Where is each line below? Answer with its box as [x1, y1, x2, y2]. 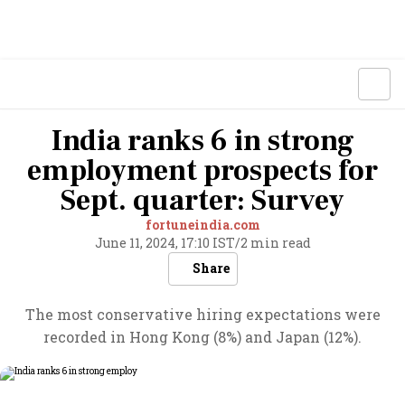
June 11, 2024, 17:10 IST [94, 234, 235, 251]
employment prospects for [27, 152, 378, 190]
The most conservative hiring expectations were [24, 305, 381, 324]
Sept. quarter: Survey [61, 182, 344, 220]
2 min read [240, 234, 311, 251]
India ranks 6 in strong [51, 122, 354, 160]
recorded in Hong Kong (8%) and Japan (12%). [43, 327, 362, 346]
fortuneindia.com [145, 216, 260, 233]
